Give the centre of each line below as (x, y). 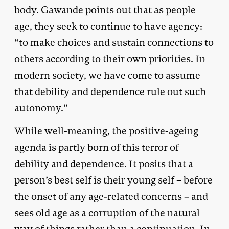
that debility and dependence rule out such (110, 91)
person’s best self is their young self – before (113, 180)
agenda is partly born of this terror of (97, 147)
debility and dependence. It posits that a (104, 164)
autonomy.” (41, 108)
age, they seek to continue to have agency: (108, 26)
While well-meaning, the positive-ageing (106, 131)
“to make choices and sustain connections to (114, 42)
